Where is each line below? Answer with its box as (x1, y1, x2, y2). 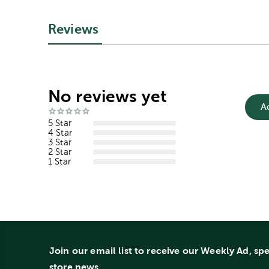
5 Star (48, 117, 71, 128)
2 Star (48, 146, 71, 157)
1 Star (48, 156, 71, 166)
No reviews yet (48, 87, 168, 106)
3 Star (48, 136, 71, 147)
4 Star (48, 127, 72, 138)
